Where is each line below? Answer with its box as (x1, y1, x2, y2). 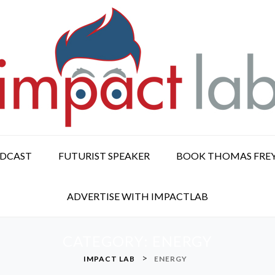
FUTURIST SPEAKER (58, 150, 150, 161)
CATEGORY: (63, 232, 152, 250)
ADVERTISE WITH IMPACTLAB (67, 190, 208, 202)
